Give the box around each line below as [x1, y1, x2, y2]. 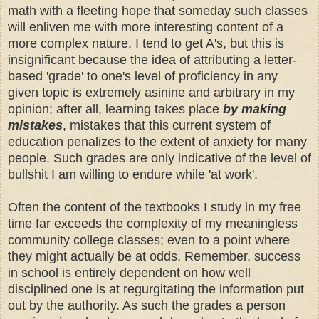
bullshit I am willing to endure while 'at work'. [8, 167, 258, 182]
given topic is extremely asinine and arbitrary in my [8, 85, 295, 100]
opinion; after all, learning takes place [8, 102, 223, 117]
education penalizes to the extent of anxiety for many [8, 135, 307, 150]
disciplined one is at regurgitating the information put [8, 282, 304, 297]
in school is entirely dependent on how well [8, 266, 251, 281]
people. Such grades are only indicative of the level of [8, 151, 311, 166]
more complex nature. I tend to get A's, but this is [8, 36, 284, 51]
